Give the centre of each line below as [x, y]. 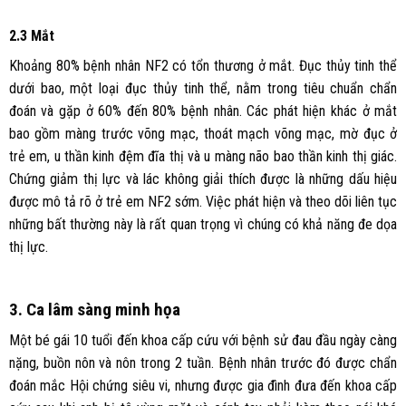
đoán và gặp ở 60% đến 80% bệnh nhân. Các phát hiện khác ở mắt [203, 111]
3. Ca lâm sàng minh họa [94, 309]
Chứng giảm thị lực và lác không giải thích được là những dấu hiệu [203, 179]
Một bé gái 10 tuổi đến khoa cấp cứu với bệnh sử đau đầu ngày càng [203, 341]
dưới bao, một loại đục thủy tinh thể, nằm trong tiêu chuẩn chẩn [203, 88]
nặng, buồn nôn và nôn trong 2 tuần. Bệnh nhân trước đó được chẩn [203, 363]
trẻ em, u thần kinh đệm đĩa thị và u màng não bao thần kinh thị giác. [203, 156]
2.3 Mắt [31, 35]
